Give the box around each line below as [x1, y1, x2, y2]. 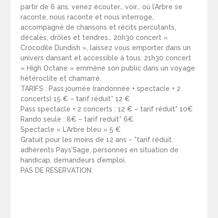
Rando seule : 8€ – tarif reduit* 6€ [20, 115, 134, 124]
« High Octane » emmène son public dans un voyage [20, 64, 196, 73]
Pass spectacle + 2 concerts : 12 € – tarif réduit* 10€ [20, 105, 193, 113]
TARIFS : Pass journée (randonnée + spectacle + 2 [20, 85, 181, 93]
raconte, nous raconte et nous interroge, [20, 13, 154, 21]
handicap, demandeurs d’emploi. [20, 156, 127, 164]
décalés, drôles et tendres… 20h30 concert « [20, 34, 168, 42]
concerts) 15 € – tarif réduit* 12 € [20, 95, 130, 103]
